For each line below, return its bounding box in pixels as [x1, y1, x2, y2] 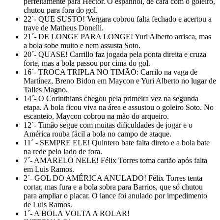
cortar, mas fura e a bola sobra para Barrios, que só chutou [24, 182, 203, 191]
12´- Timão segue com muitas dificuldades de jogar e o [24, 120, 192, 129]
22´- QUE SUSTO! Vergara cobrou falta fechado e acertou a [24, 14, 212, 23]
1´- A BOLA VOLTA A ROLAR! [24, 209, 130, 218]
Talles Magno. [24, 85, 68, 94]
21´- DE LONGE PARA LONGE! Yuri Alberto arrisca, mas [24, 32, 211, 41]
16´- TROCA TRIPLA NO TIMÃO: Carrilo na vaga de [24, 67, 197, 76]
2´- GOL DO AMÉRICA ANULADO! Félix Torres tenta [24, 173, 202, 182]
